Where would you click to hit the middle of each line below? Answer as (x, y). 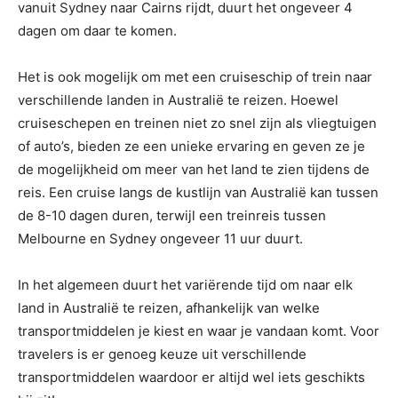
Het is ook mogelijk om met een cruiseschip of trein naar (195, 77)
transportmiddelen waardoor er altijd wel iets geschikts (191, 378)
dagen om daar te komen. (97, 31)
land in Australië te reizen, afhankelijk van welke (169, 308)
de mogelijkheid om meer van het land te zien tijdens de (194, 170)
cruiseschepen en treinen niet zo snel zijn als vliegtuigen (197, 123)
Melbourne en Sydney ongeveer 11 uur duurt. (160, 239)
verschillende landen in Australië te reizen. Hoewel (178, 100)
